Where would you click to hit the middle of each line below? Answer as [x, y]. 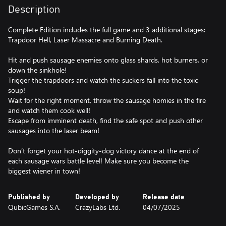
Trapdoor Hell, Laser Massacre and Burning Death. [85, 40]
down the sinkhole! [37, 70]
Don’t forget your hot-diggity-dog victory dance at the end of [103, 151]
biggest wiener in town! [44, 171]
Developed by [97, 197]
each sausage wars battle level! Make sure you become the [98, 161]
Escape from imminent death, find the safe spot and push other [105, 120]
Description [34, 10]
